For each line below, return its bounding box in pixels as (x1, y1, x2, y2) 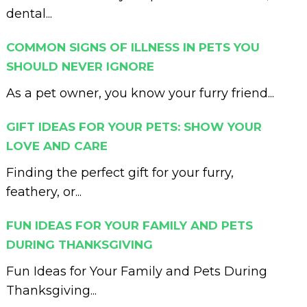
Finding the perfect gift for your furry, (5, 164, 234, 180)
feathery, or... (5, 184, 82, 199)
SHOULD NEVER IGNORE (5, 59, 154, 73)
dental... (5, 5, 52, 21)
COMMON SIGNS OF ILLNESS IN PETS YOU (5, 40, 260, 54)
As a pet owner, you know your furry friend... (5, 85, 274, 101)
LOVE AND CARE (5, 138, 108, 153)
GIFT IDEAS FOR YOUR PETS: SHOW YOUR (5, 119, 262, 134)
